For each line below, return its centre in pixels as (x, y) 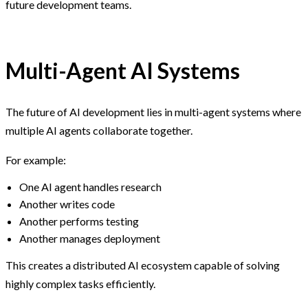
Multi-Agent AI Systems (123, 71)
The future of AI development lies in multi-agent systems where (153, 111)
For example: (36, 159)
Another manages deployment (90, 238)
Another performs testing (79, 221)
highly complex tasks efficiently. (80, 283)
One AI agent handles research (90, 186)
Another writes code (67, 203)
